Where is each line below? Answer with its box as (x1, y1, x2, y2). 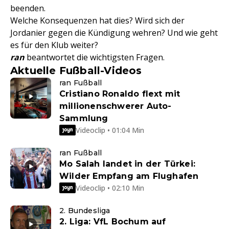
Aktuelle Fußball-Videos (10, 64, 142, 77)
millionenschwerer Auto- (59, 101, 172, 111)
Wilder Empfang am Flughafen (59, 171, 199, 181)
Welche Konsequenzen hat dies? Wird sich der (10, 15, 185, 27)
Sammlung (59, 113, 108, 124)
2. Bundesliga (59, 206, 110, 216)
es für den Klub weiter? (10, 39, 98, 51)
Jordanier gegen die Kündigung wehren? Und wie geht (10, 27, 218, 39)
